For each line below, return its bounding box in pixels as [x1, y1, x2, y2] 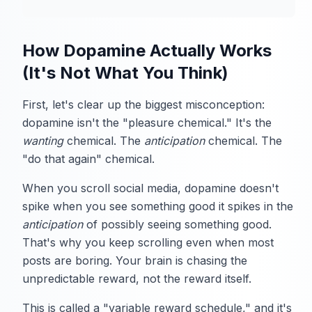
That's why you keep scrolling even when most [22, 235, 274, 250]
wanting [22, 134, 63, 148]
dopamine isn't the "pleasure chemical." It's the [22, 116, 272, 130]
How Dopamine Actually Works [22, 40, 272, 61]
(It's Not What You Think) [22, 63, 228, 84]
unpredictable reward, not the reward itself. [22, 272, 251, 286]
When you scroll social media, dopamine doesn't [22, 181, 279, 196]
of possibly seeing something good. [83, 217, 272, 232]
